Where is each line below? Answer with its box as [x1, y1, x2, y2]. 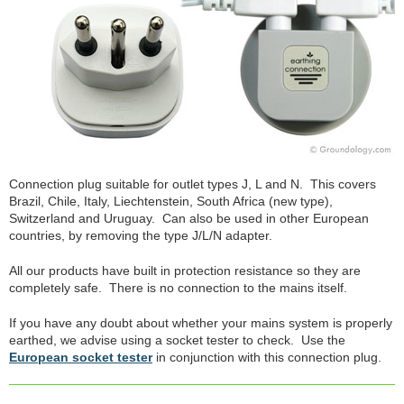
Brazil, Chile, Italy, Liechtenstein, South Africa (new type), [9, 193, 333, 208]
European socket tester [9, 349, 152, 364]
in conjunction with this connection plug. [152, 349, 381, 364]
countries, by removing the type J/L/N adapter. [9, 227, 272, 243]
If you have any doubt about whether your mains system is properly [9, 315, 392, 330]
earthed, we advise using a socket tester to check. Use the [9, 332, 345, 347]
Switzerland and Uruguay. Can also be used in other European [9, 210, 369, 225]
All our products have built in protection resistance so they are [9, 262, 361, 278]
